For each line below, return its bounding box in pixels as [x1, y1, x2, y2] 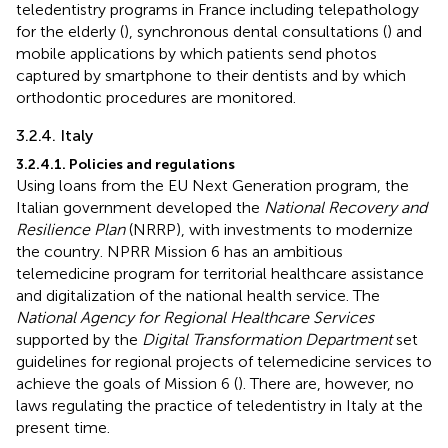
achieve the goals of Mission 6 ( [16, 373, 238, 393]
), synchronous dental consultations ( [124, 21, 387, 41]
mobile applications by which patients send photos [16, 43, 377, 63]
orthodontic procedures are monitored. [16, 87, 296, 107]
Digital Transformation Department [142, 329, 392, 349]
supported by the [16, 329, 142, 349]
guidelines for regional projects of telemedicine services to [16, 351, 432, 371]
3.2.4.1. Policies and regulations [16, 155, 235, 173]
